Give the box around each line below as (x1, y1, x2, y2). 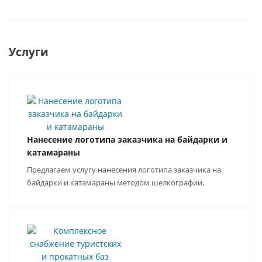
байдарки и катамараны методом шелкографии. (27, 177, 206, 188)
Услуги (9, 44, 49, 59)
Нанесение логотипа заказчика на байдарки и (27, 134, 227, 145)
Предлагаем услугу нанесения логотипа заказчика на (27, 164, 221, 175)
